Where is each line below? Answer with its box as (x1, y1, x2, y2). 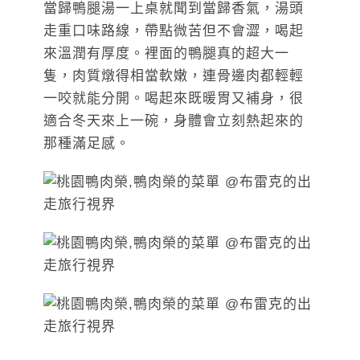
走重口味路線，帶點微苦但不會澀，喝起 (43, 22, 304, 39)
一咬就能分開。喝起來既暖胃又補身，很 (43, 90, 304, 106)
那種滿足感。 (43, 135, 130, 151)
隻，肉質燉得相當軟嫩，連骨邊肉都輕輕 (43, 67, 304, 84)
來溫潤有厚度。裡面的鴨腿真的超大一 (43, 45, 289, 61)
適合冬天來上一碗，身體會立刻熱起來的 (43, 112, 304, 129)
